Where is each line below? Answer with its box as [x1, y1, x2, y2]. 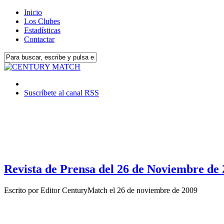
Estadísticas [24, 26, 60, 34]
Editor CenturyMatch [40, 185, 107, 194]
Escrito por [4, 185, 40, 194]
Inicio [24, 8, 42, 16]
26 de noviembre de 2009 [117, 185, 197, 194]
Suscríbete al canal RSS [24, 88, 99, 97]
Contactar [24, 35, 54, 43]
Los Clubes [24, 17, 60, 25]
